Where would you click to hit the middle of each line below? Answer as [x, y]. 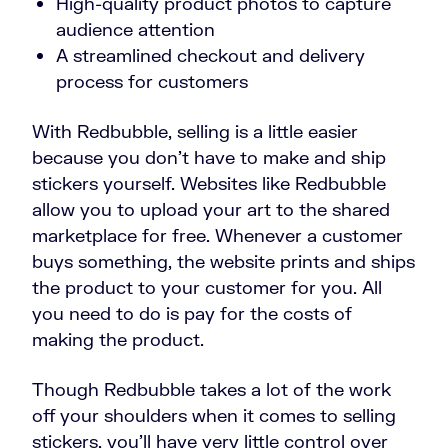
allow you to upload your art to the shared [211, 209]
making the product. [120, 339]
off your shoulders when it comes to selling [214, 415]
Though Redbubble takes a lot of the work [211, 389]
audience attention [135, 29]
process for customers [152, 81]
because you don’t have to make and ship [209, 157]
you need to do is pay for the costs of [192, 313]
